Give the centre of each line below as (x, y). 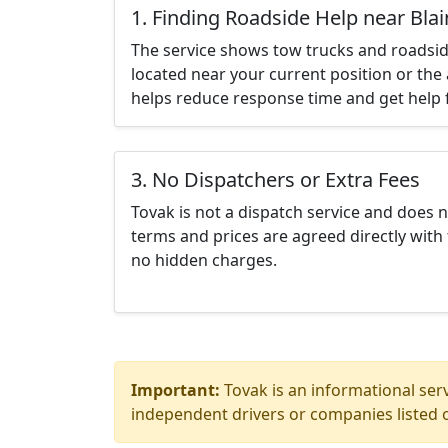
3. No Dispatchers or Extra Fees (275, 179)
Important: (175, 390)
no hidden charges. (204, 260)
